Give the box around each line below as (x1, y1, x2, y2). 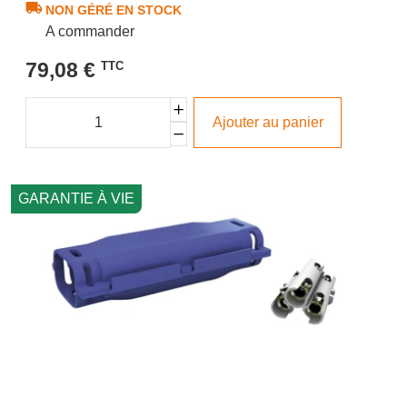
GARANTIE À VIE (18, 190, 134, 206)
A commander (45, 24, 135, 40)
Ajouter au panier (212, 114, 323, 130)
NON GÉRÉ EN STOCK (45, 3, 183, 18)
